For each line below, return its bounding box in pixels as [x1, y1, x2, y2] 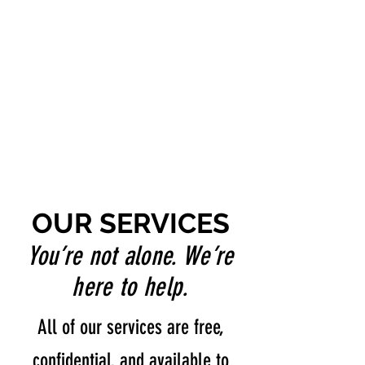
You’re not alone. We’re [27, 240, 234, 271]
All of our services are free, [37, 315, 224, 339]
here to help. [72, 271, 189, 302]
